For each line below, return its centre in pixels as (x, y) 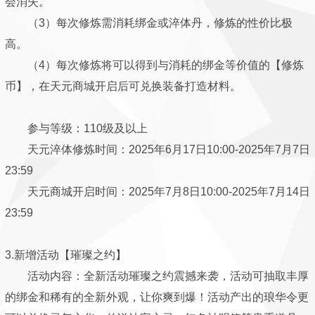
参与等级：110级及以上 (76, 128)
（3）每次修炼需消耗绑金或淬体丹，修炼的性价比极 (149, 23)
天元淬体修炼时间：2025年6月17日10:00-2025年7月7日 (157, 149)
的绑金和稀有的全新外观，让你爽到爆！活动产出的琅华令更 (157, 297)
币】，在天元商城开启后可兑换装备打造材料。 (123, 86)
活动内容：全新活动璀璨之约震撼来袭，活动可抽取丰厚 (157, 276)
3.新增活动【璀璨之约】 (66, 255)
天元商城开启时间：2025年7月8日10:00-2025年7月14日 (157, 192)
